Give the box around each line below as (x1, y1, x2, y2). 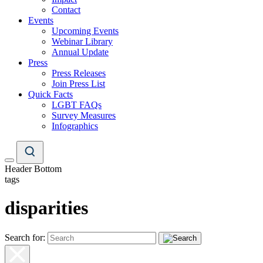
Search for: (5, 232, 45, 242)
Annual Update (52, 47, 109, 57)
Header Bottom (5, 164, 62, 174)
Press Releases (52, 68, 106, 78)
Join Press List (52, 79, 105, 89)
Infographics (52, 121, 98, 131)
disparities (5, 197, 88, 219)
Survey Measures (52, 110, 116, 120)
